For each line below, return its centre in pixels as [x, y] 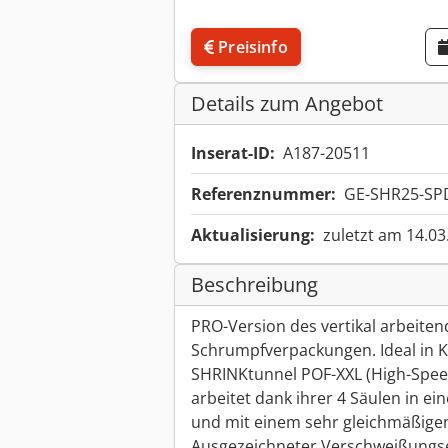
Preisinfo [253, 47]
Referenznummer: [263, 194]
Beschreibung [254, 285]
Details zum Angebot [287, 104]
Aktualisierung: [253, 235]
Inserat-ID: [233, 153]
